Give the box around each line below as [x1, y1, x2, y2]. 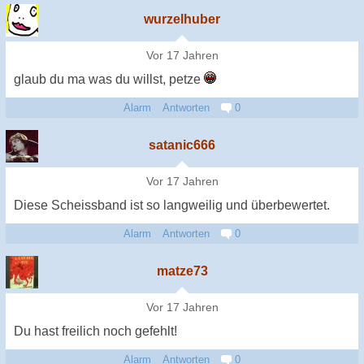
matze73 [156, 263, 208, 278]
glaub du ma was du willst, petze [14, 71, 204, 86]
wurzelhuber [144, 11, 220, 26]
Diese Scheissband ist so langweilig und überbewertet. [14, 197, 330, 212]
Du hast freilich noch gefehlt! [14, 323, 177, 338]
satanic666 [149, 137, 215, 152]
